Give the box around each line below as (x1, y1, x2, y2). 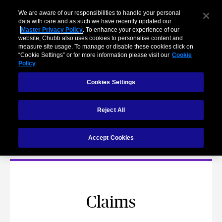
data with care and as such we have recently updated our (18, 18, 172, 25)
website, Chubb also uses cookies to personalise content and (18, 35, 183, 42)
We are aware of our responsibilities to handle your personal (18, 9, 181, 17)
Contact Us (10, 108, 103, 128)
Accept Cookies (88, 134, 134, 142)
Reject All (97, 107, 125, 114)
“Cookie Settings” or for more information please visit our (18, 52, 170, 59)
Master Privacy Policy (21, 26, 83, 34)
